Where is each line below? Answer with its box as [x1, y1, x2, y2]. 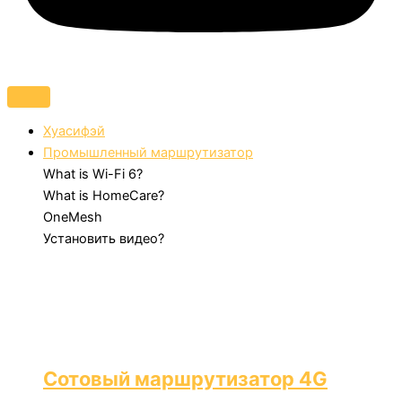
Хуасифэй [43, 123, 105, 140]
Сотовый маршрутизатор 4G [43, 366, 328, 390]
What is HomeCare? [43, 188, 164, 205]
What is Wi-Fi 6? [43, 166, 143, 183]
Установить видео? [43, 231, 164, 248]
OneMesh [43, 209, 102, 226]
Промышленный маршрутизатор [43, 144, 253, 162]
